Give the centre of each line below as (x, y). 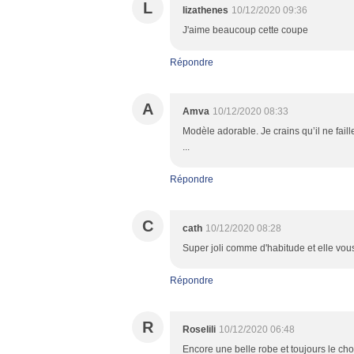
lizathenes (205, 10)
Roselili (199, 330)
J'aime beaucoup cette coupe (245, 30)
